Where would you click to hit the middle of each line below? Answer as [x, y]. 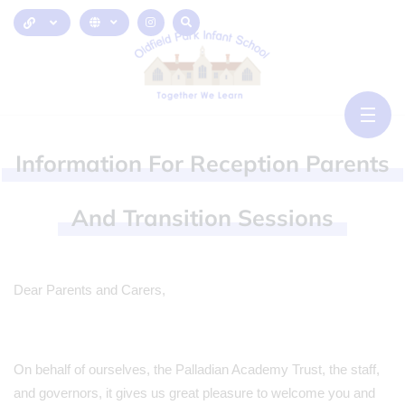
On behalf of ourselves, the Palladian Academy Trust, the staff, [197, 369]
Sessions [286, 217]
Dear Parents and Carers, [89, 290]
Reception [248, 163]
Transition [180, 217]
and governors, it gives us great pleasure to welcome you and [194, 393]
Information [82, 163]
